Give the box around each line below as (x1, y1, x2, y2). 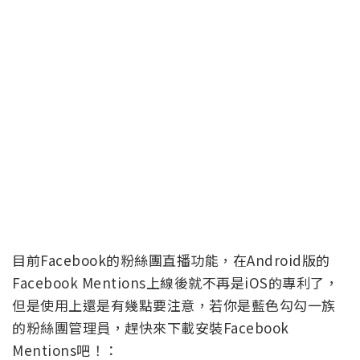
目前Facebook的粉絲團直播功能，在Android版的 (12, 250, 330, 271)
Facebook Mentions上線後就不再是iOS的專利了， (12, 272, 338, 293)
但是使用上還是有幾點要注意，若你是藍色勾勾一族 (12, 295, 336, 316)
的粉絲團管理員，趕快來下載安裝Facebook (12, 317, 289, 338)
